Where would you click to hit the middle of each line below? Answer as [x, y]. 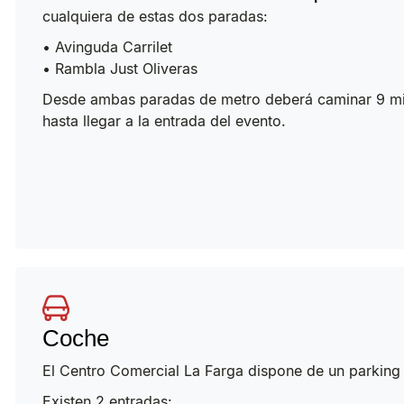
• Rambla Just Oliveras [120, 68]
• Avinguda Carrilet [107, 46]
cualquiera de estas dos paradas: [155, 16]
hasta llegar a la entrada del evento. [164, 120]
